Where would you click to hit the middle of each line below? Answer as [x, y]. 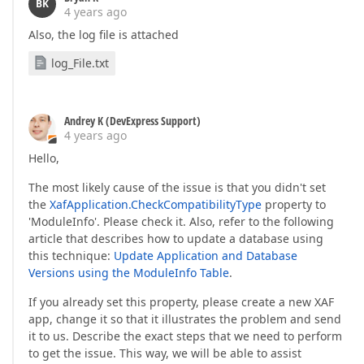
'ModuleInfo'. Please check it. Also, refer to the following [181, 221]
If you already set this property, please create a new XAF [181, 302]
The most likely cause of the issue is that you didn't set [177, 187]
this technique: [71, 256]
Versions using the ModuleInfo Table [129, 273]
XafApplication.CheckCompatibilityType [156, 204]
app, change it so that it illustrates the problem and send [185, 319]
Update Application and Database [206, 256]
